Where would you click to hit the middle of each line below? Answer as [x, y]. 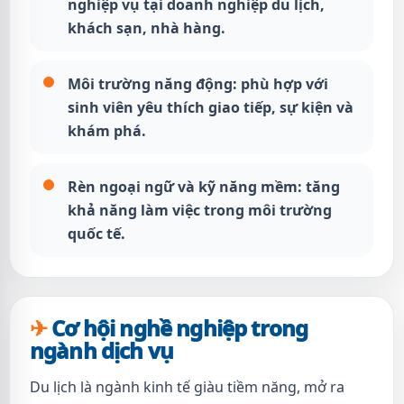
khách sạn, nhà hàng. [147, 28]
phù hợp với [283, 84]
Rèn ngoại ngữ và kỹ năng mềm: [185, 187]
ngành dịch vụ [102, 350]
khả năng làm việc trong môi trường [200, 210]
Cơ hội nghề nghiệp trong [180, 328]
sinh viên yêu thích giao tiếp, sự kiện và [211, 107]
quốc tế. [96, 234]
